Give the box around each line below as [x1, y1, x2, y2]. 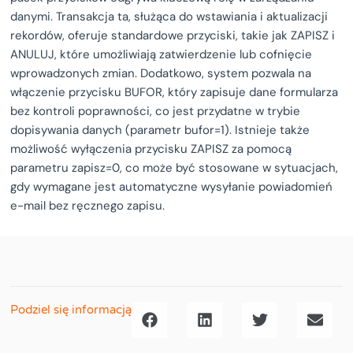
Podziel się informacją [10, 302, 132, 317]
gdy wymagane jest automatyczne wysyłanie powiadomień [10, 178, 333, 195]
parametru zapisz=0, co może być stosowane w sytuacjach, [10, 159, 339, 176]
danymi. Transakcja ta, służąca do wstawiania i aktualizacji [10, 8, 329, 24]
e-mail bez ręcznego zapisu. [10, 197, 165, 214]
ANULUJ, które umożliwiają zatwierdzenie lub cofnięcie [10, 46, 313, 62]
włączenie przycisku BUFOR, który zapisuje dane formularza [10, 84, 339, 100]
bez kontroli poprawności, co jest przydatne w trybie [10, 102, 301, 119]
